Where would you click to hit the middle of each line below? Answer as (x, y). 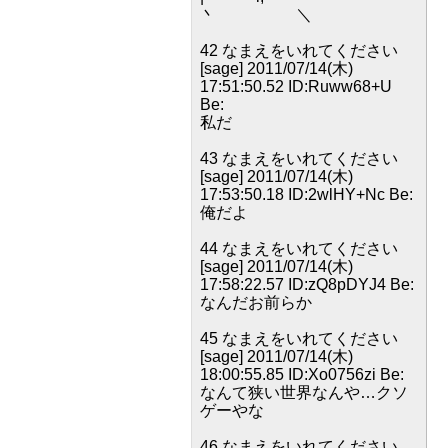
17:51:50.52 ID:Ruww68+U (296, 86)
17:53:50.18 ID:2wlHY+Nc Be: (306, 194)
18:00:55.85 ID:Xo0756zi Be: (302, 374)
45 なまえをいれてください (299, 338)
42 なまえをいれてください (299, 50)
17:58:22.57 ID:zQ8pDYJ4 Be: (307, 284)
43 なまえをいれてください (299, 158)
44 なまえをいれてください (299, 248)
